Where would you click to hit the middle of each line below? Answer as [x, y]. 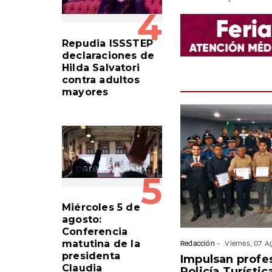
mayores [85, 92]
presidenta [91, 256]
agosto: [82, 219]
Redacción [198, 243]
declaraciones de [108, 55]
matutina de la [101, 243]
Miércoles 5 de [101, 207]
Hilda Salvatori [101, 67]
